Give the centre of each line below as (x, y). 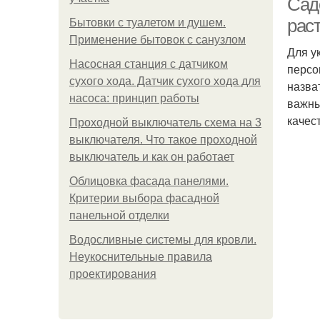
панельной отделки (119, 215)
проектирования (113, 274)
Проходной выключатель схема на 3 (165, 122)
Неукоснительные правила (141, 257)
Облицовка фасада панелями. (149, 181)
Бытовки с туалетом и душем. (147, 22)
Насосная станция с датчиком (149, 64)
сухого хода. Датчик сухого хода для (165, 81)
